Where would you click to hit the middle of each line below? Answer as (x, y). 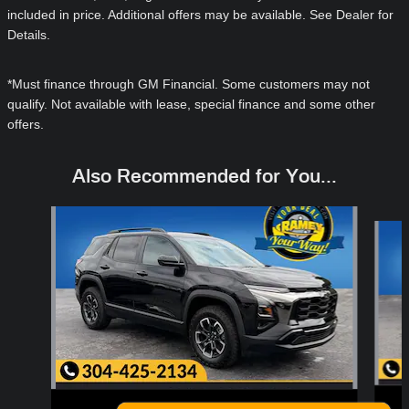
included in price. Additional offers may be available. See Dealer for (200, 15)
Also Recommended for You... (204, 176)
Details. (29, 35)
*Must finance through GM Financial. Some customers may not (189, 84)
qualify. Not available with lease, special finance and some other (191, 105)
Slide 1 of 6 (32, 215)
